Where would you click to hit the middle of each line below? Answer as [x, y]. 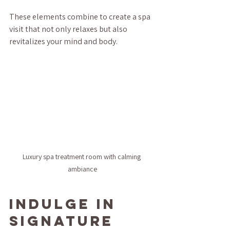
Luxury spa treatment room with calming [82, 156]
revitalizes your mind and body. [63, 41]
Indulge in [66, 204]
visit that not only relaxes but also [69, 29]
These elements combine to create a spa [81, 17]
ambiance [82, 169]
